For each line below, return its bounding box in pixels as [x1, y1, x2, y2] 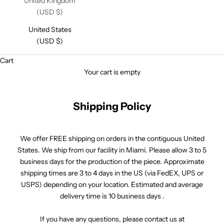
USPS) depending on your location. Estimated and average [21, 180, 203, 189]
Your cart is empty [83, 67, 140, 76]
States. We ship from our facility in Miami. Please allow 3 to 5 [17, 145, 206, 154]
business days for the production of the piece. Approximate [19, 157, 204, 166]
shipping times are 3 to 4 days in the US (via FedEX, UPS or [20, 168, 203, 177]
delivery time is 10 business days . [59, 191, 164, 200]
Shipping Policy [73, 100, 151, 112]
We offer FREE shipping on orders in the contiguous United [19, 134, 204, 143]
